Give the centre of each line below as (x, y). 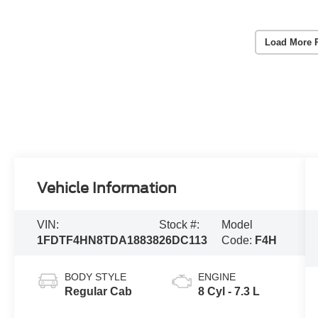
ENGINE (216, 277)
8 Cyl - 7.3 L (229, 292)
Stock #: (180, 225)
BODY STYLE (96, 277)
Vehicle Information (107, 188)
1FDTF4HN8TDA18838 (98, 241)
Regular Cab (99, 292)
